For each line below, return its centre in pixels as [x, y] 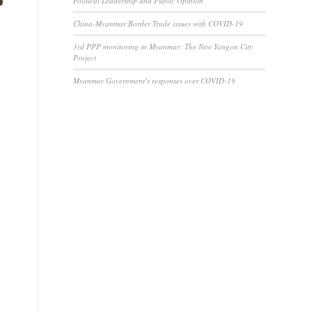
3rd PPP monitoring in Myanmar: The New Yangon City [163, 46]
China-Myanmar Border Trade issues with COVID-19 [158, 23]
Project [85, 57]
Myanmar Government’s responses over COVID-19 [155, 80]
